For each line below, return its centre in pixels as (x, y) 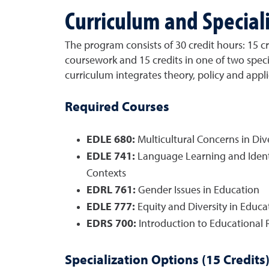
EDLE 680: (110, 140)
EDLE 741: (110, 157)
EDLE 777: (110, 207)
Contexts (106, 174)
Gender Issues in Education (197, 190)
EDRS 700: (111, 224)
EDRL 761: (111, 190)
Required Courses (117, 107)
